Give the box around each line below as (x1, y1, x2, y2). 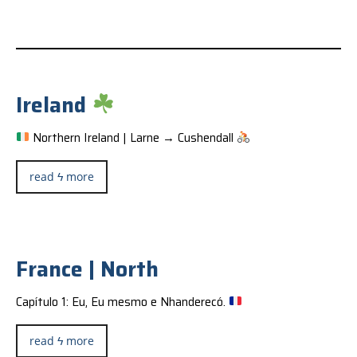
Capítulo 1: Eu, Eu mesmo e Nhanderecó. (15, 292, 229, 312)
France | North (15, 252, 159, 286)
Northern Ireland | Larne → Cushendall (29, 127, 237, 147)
